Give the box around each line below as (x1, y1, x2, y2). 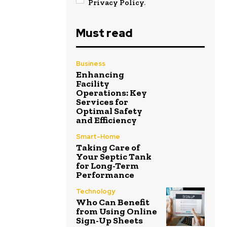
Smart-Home (76, 132, 120, 141)
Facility (76, 78, 109, 90)
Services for (76, 96, 128, 108)
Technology (76, 187, 115, 196)
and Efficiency (76, 115, 137, 126)
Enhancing (76, 69, 124, 81)
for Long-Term (76, 160, 139, 172)
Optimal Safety (76, 105, 142, 117)
